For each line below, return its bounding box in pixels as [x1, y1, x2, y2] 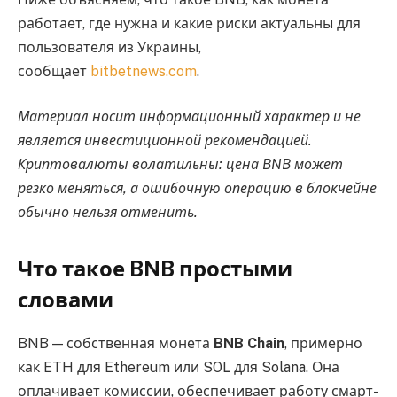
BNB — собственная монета [18, 334, 214, 352]
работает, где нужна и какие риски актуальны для [18, 14, 361, 32]
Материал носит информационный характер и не [18, 108, 361, 126]
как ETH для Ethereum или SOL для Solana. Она [18, 358, 339, 376]
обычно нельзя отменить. [18, 204, 198, 222]
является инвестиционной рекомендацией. [18, 132, 312, 150]
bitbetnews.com [90, 62, 197, 80]
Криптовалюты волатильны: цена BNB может [18, 156, 343, 174]
